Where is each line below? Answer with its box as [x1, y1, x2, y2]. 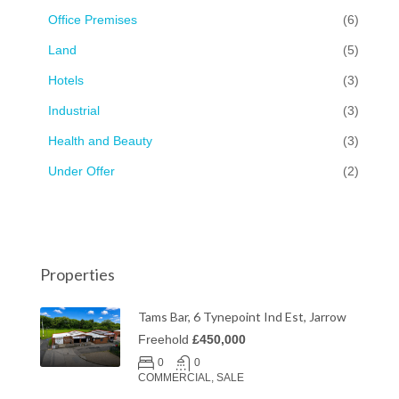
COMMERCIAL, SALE [138, 370, 244, 384]
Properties [40, 264, 115, 284]
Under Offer [48, 163, 115, 178]
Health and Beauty [48, 133, 152, 148]
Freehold [138, 331, 192, 346]
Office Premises [48, 12, 137, 27]
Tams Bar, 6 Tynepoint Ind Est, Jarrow [138, 308, 346, 324]
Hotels [48, 72, 84, 87]
